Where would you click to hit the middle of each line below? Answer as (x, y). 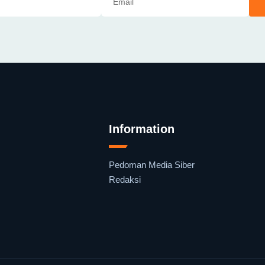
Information (142, 129)
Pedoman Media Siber (152, 164)
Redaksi (125, 179)
